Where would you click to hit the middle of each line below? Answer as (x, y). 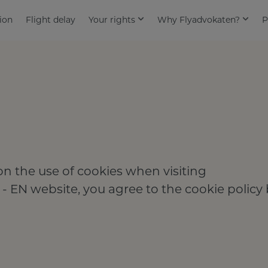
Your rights (112, 20)
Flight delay (50, 20)
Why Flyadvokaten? (199, 20)
